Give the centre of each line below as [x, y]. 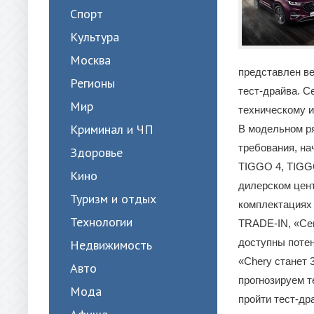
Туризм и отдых [113, 199]
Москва [90, 60]
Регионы [93, 83]
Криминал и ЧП [112, 129]
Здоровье [96, 152]
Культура [95, 37]
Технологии [101, 222]
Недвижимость [111, 245]
